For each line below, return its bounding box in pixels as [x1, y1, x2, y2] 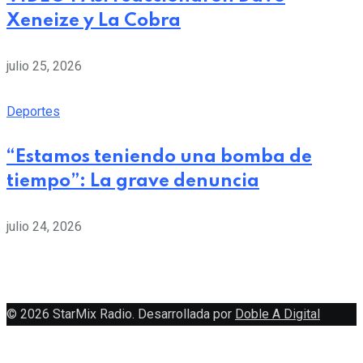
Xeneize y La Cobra [6, 11, 181, 30]
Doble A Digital [235, 305, 320, 322]
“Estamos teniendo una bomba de [6, 147, 312, 166]
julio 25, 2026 [6, 58, 82, 74]
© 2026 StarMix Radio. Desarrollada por [6, 305, 235, 322]
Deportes [6, 103, 60, 119]
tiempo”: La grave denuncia [6, 172, 259, 190]
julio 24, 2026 [6, 218, 82, 234]
